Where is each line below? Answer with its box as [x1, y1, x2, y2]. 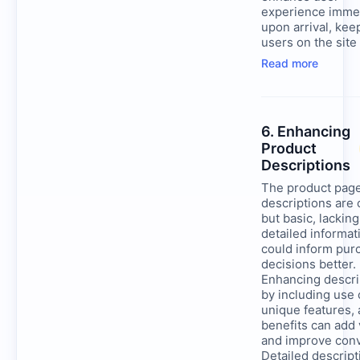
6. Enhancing [261, 123, 350, 141]
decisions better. [261, 256, 356, 272]
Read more [261, 56, 318, 71]
